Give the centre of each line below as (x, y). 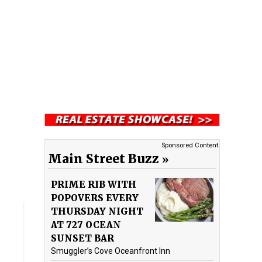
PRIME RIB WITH (94, 184)
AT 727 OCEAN (86, 225)
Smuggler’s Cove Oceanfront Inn (111, 251)
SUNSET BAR (82, 238)
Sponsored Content (190, 145)
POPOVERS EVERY (95, 198)
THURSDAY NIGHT (97, 211)
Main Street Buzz (104, 158)
